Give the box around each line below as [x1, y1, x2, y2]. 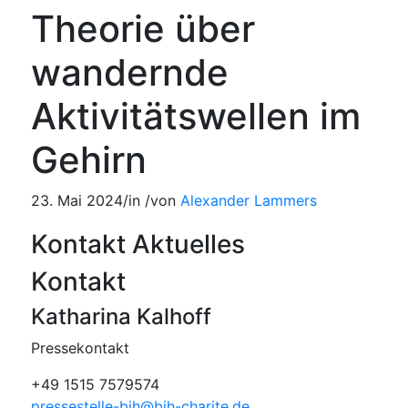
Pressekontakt [30, 338, 129, 357]
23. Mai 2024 [30, 190, 123, 209]
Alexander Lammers [179, 190, 317, 209]
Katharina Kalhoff [30, 302, 211, 330]
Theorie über [30, 5, 255, 51]
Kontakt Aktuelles [30, 228, 245, 260]
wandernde [30, 49, 229, 95]
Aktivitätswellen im [30, 93, 361, 138]
